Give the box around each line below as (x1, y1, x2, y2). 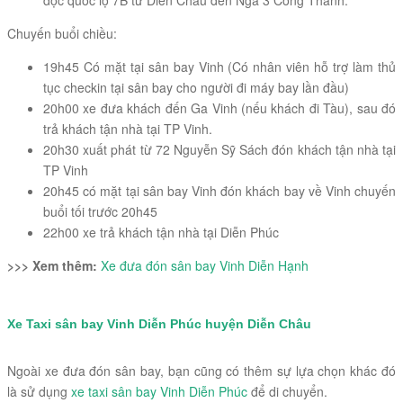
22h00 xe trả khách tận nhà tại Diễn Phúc (43, 223, 279, 242)
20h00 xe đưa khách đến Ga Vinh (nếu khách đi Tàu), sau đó (43, 99, 396, 118)
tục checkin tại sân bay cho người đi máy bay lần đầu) (43, 78, 349, 97)
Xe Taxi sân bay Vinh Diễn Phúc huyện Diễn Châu (7, 317, 311, 332)
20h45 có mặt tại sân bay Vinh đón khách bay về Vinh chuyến (43, 182, 396, 201)
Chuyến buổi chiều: (7, 24, 117, 43)
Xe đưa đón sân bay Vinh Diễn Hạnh (101, 256, 309, 275)
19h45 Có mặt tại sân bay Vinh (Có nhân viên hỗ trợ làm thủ (43, 58, 396, 76)
